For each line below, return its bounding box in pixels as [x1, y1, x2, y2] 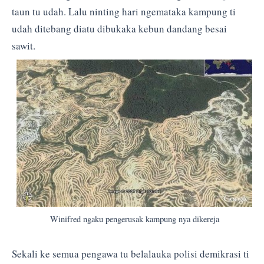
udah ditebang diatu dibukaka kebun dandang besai [12, 22, 227, 36]
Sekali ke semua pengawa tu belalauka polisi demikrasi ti [12, 247, 249, 261]
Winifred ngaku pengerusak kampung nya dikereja [49, 213, 219, 225]
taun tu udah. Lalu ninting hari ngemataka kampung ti [12, 5, 236, 19]
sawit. [12, 39, 35, 53]
